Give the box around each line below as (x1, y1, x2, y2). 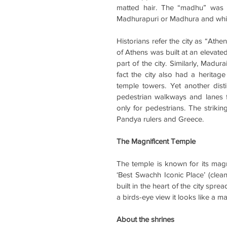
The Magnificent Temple (117, 136, 196, 145)
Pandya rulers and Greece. (117, 114, 204, 123)
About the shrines (117, 214, 176, 223)
